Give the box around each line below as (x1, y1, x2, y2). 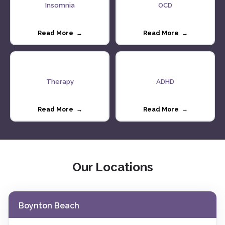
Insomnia (45, 1, 75, 9)
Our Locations (72, 160, 153, 174)
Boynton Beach (19, 201, 79, 210)
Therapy (46, 77, 74, 85)
